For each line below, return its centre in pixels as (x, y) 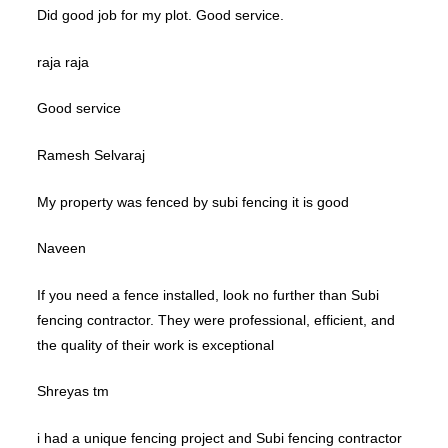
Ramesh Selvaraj (91, 155)
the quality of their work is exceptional (155, 344)
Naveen (61, 248)
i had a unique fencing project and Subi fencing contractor (219, 438)
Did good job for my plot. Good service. (160, 15)
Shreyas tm (73, 391)
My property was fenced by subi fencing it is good (193, 201)
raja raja (63, 61)
